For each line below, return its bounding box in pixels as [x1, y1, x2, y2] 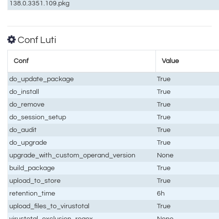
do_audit [9, 126, 37, 133]
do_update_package [9, 75, 74, 83]
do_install [9, 88, 40, 95]
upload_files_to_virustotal [9, 202, 90, 210]
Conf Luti [16, 35, 56, 45]
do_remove [9, 100, 45, 108]
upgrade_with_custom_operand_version [9, 151, 136, 159]
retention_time [9, 189, 56, 197]
